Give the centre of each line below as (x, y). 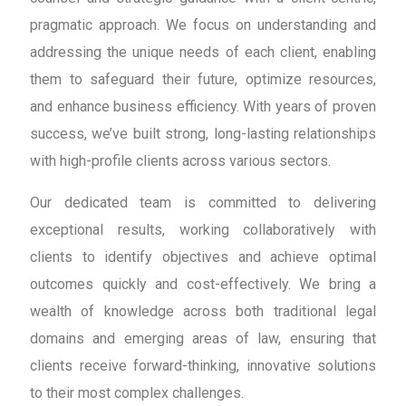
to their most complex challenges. (137, 393)
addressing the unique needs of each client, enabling (203, 53)
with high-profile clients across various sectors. (180, 161)
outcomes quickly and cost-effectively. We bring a (203, 285)
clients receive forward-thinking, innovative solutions (203, 366)
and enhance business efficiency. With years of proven (203, 107)
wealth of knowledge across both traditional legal (203, 312)
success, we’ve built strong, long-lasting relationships (203, 134)
